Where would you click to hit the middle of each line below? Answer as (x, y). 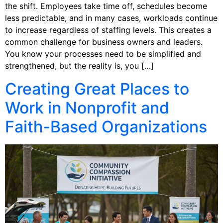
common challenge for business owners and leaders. (104, 42)
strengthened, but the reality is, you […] (79, 65)
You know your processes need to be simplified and (103, 54)
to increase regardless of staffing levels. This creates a (108, 30)
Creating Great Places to (97, 89)
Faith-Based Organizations (106, 126)
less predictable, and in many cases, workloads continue (111, 18)
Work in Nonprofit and (87, 108)
